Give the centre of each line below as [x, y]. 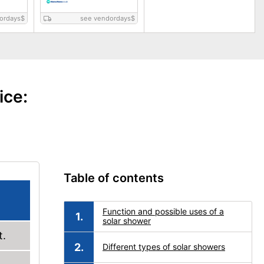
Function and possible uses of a [163, 211]
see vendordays [106, 18]
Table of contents [114, 178]
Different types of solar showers [164, 247]
